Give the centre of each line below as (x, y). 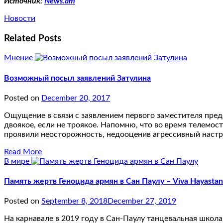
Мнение (19, 58)
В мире (18, 161)
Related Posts (33, 38)
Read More (23, 152)
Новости (20, 18)
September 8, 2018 (74, 201)
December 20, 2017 (76, 98)
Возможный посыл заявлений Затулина (77, 78)
